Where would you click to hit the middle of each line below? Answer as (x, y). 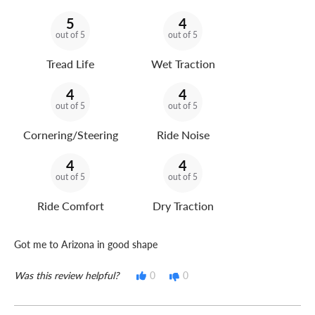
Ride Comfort (70, 206)
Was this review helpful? (66, 275)
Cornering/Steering (70, 135)
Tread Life (70, 64)
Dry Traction (183, 206)
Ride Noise (183, 135)
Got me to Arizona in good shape (86, 244)
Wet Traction (183, 64)
